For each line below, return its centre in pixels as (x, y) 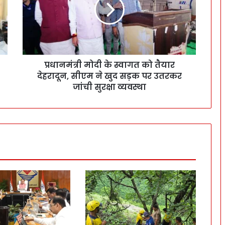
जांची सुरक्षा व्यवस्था (109, 87)
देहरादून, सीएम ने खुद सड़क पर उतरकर (109, 76)
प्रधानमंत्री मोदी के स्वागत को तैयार (109, 65)
